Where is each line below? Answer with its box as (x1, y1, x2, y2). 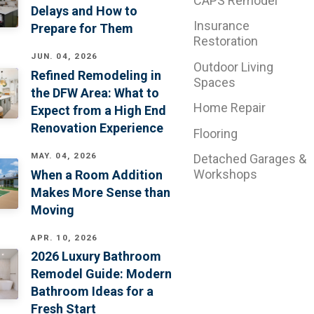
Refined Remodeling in (31, 67, 162, 83)
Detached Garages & (193, 151, 306, 166)
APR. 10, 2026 (31, 232, 98, 243)
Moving (31, 202, 75, 217)
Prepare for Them (31, 20, 134, 36)
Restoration (193, 34, 258, 49)
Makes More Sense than (31, 184, 171, 200)
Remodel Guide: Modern (31, 266, 172, 282)
